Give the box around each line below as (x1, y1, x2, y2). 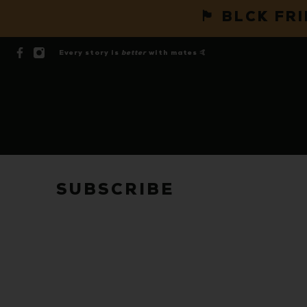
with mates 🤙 (147, 49, 207, 58)
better (121, 49, 147, 58)
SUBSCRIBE (56, 181, 174, 201)
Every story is (59, 49, 121, 58)
